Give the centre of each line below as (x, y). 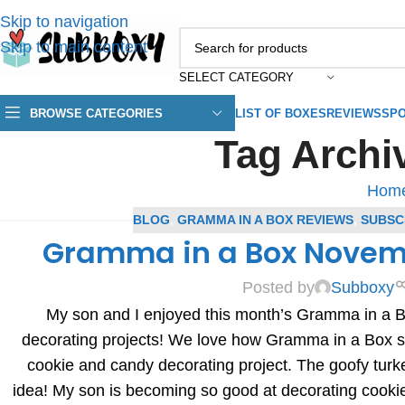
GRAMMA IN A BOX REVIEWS (266, 220)
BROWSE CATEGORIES (96, 113)
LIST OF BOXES (281, 113)
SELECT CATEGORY (236, 77)
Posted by (279, 288)
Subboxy (363, 288)
